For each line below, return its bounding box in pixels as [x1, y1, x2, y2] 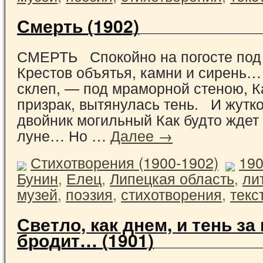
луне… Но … [17, 124, 110, 146]
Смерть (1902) [17, 12, 139, 38]
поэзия [66, 183, 113, 204]
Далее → [110, 124, 173, 146]
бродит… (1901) [17, 227, 154, 252]
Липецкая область [110, 167, 234, 188]
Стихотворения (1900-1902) [31, 151, 218, 173]
